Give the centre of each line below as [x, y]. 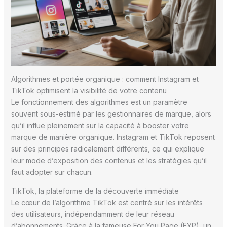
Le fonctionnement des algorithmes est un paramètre [99, 102]
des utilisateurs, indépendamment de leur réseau [92, 214]
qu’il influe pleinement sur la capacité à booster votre [100, 125]
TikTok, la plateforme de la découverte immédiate [95, 191]
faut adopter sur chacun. [52, 172]
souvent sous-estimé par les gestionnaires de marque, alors [111, 113]
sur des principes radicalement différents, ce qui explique [107, 148]
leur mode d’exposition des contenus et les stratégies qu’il [109, 160]
